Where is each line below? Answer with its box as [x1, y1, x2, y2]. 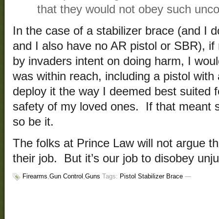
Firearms [22, 173, 47, 180]
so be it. [13, 115, 54, 129]
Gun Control [49, 173, 83, 180]
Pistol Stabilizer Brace [120, 173, 183, 180]
